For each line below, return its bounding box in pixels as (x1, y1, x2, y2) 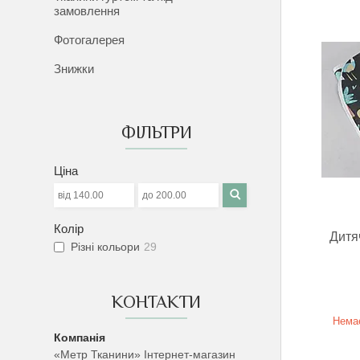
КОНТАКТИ (112, 292, 202, 312)
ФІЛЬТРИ (121, 122, 192, 142)
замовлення (54, 4, 121, 18)
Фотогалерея (54, 33, 125, 47)
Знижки (54, 62, 95, 76)
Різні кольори (71, 240, 141, 254)
